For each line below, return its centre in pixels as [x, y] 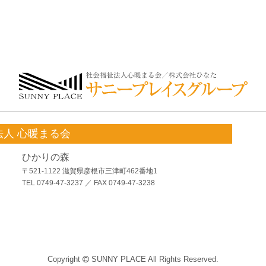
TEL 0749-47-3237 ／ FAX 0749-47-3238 [89, 183]
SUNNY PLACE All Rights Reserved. [154, 259]
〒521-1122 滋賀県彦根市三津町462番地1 [90, 171]
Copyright [65, 259]
